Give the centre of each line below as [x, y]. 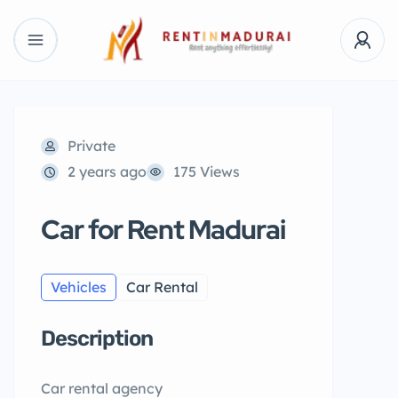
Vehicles [79, 287]
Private [92, 146]
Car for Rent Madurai [163, 229]
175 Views [207, 171]
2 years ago [107, 171]
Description [97, 338]
